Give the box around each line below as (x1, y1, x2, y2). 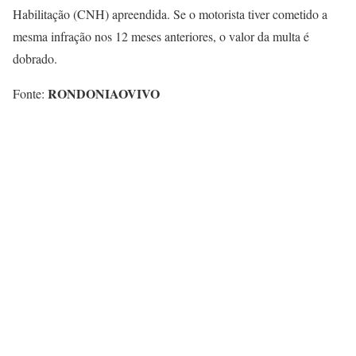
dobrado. (13, 49, 57, 67)
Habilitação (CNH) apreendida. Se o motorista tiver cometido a (13, 5, 327, 22)
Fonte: (13, 84, 48, 102)
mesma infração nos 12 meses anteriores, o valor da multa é (13, 27, 309, 44)
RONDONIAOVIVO (48, 83, 160, 103)
